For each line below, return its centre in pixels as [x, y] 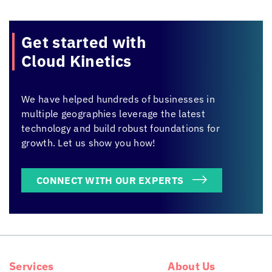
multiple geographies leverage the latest [113, 113]
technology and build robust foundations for [121, 128]
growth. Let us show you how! [89, 142]
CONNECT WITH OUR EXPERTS [110, 180]
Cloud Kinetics [76, 60]
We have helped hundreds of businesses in [118, 99]
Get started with [84, 42]
